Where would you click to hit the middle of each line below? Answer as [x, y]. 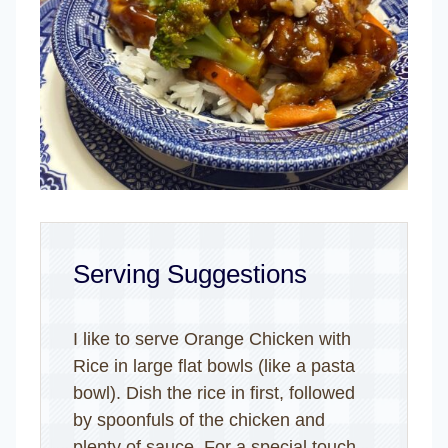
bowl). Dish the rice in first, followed [214, 392]
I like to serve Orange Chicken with [212, 338]
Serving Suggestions [190, 273]
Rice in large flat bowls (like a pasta [214, 365]
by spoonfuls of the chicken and [199, 419]
